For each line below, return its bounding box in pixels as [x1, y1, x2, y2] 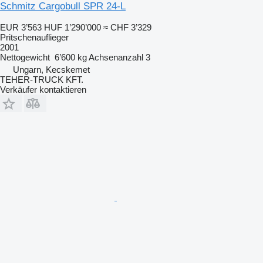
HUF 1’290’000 [44, 22, 101, 32]
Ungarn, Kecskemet [13, 64, 90, 75]
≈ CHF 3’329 [103, 22, 151, 32]
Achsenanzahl [89, 52, 143, 62]
